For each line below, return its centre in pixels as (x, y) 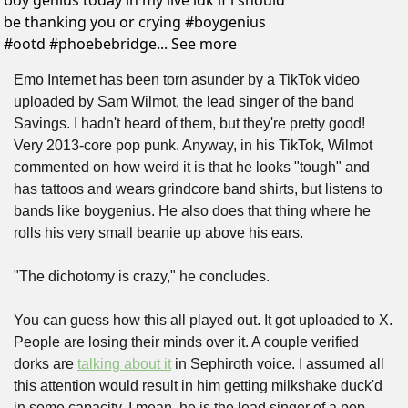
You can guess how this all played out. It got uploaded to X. (203, 321)
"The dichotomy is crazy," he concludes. (142, 277)
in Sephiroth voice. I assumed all (278, 364)
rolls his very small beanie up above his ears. (158, 233)
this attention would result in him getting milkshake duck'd (198, 386)
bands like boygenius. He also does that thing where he (192, 211)
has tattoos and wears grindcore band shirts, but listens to (198, 189)
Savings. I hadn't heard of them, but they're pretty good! (189, 124)
